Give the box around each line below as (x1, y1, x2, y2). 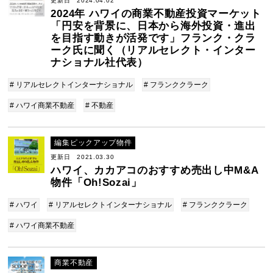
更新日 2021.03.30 (51, 154, 115, 160)
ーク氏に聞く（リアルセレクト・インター (51, 44, 256, 56)
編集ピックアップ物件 (54, 138, 132, 147)
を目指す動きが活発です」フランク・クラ (51, 32, 256, 44)
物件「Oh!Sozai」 (51, 177, 142, 188)
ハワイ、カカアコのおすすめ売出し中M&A (51, 165, 259, 176)
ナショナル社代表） (51, 57, 148, 68)
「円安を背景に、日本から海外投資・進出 (51, 20, 256, 32)
